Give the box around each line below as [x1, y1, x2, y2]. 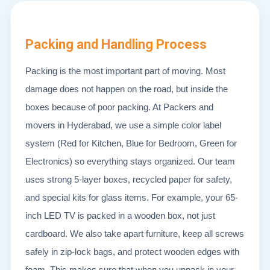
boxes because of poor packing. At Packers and [25, 102, 213, 112]
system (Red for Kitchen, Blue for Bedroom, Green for [25, 138, 237, 148]
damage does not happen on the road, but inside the [25, 84, 228, 94]
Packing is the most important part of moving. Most [25, 66, 225, 76]
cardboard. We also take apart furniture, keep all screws [25, 228, 244, 239]
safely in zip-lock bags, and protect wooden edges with [25, 246, 239, 257]
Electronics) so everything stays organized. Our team [25, 156, 235, 166]
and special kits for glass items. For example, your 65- [25, 192, 238, 202]
